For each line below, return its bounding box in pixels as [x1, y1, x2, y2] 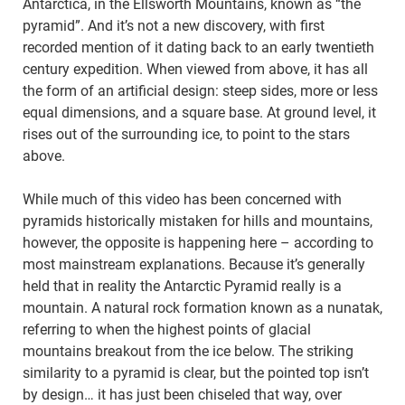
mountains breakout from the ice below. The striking [23, 343, 353, 361]
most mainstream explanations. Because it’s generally [23, 256, 365, 274]
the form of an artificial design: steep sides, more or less [23, 82, 378, 100]
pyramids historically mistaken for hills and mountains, [23, 212, 372, 231]
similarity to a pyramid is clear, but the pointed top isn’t [23, 364, 369, 382]
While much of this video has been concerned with [23, 191, 342, 209]
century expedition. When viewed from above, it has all [23, 61, 368, 79]
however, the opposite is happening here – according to [23, 234, 373, 252]
